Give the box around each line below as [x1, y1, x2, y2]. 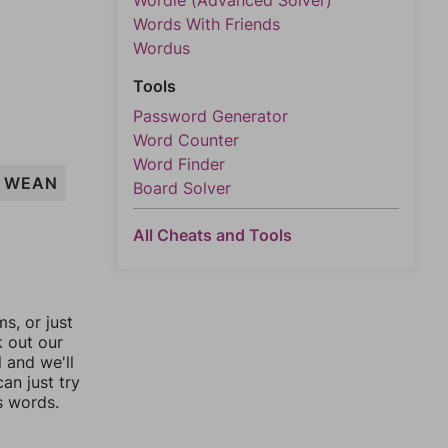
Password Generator [133, 106, 288, 126]
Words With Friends [133, 14, 280, 34]
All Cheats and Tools [133, 225, 292, 245]
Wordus [133, 38, 190, 58]
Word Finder [133, 154, 225, 174]
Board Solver [133, 178, 231, 198]
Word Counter [133, 130, 239, 150]
